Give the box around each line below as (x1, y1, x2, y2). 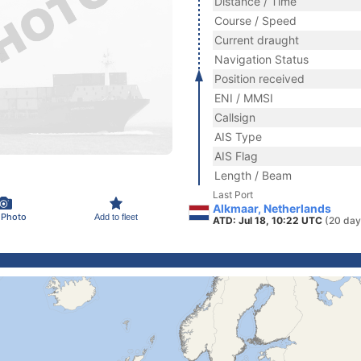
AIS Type (214, 130, 262, 143)
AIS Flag (214, 149, 258, 163)
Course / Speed (214, 14, 297, 27)
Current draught (214, 33, 299, 47)
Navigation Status (214, 52, 309, 66)
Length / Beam (214, 168, 292, 182)
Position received (214, 72, 305, 85)
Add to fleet (94, 211, 138, 222)
